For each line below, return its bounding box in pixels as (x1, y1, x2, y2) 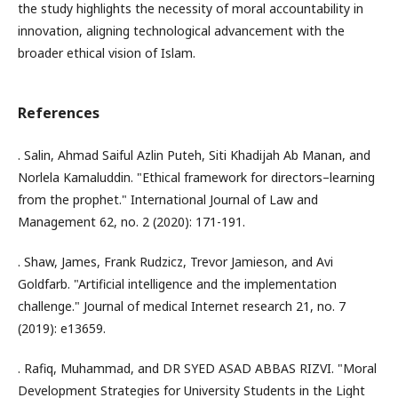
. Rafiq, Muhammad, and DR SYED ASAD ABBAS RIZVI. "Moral (18, 360, 377, 377)
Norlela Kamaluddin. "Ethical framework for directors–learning (18, 169, 375, 186)
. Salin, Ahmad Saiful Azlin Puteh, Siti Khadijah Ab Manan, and (18, 147, 370, 163)
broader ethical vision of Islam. (18, 44, 195, 61)
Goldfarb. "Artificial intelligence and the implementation (18, 275, 337, 292)
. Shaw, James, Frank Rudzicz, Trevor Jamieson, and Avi (18, 253, 333, 270)
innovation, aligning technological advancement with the (18, 22, 345, 39)
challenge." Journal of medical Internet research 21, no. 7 (18, 298, 346, 314)
